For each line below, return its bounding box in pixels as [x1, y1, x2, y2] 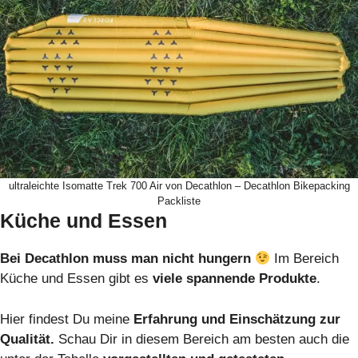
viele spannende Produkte [153, 271, 316, 287]
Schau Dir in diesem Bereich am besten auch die [54, 331, 349, 347]
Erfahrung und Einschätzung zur [133, 311, 340, 327]
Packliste [157, 195, 201, 208]
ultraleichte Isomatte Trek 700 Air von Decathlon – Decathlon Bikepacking [8, 180, 350, 193]
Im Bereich [274, 251, 340, 267]
